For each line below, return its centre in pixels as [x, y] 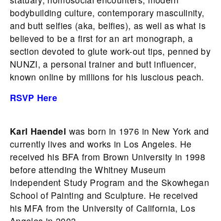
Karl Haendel [39, 131]
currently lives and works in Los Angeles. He [101, 144]
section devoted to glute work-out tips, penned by [110, 51]
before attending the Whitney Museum [88, 170]
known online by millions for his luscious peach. [107, 77]
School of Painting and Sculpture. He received [104, 195]
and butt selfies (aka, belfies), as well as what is [108, 26]
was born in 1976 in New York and [139, 131]
